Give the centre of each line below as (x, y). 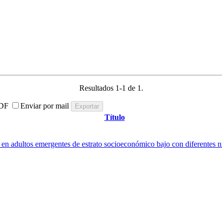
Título (114, 117)
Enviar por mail (46, 106)
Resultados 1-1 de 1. (111, 88)
